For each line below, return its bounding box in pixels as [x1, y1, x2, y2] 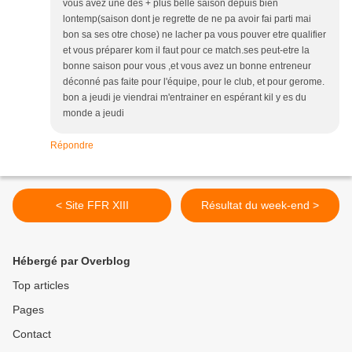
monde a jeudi [63, 108, 124, 119]
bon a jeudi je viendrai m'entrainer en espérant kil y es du [63, 92, 306, 103]
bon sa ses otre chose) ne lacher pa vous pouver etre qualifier [63, 29, 326, 40]
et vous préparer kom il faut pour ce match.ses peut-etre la [63, 45, 310, 56]
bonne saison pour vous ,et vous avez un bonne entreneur [63, 60, 311, 71]
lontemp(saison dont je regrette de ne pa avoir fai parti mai [63, 13, 311, 24]
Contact [13, 328, 51, 340]
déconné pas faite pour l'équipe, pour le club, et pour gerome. [63, 76, 324, 87]
